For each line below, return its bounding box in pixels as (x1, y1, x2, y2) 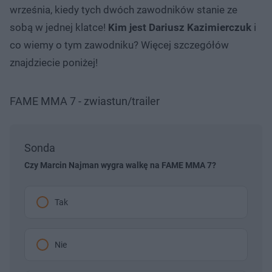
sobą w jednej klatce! (10, 21, 108, 33)
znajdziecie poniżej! (10, 56, 98, 69)
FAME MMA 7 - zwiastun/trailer (10, 94, 160, 107)
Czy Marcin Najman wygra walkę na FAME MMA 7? (24, 160, 216, 170)
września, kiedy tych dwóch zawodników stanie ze (10, 3, 237, 16)
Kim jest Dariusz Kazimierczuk (108, 21, 251, 33)
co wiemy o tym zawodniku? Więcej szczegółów (10, 38, 229, 51)
